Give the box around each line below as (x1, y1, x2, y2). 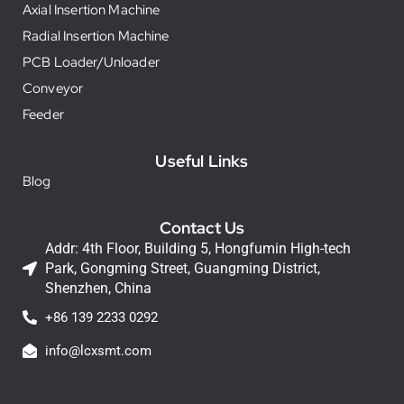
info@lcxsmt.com (45, 342, 151, 359)
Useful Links (155, 151, 249, 172)
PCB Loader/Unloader (23, 53, 160, 72)
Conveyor (23, 79, 84, 98)
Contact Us (159, 217, 245, 239)
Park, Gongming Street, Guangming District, (45, 260, 320, 278)
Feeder (23, 106, 64, 124)
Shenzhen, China (45, 280, 151, 298)
